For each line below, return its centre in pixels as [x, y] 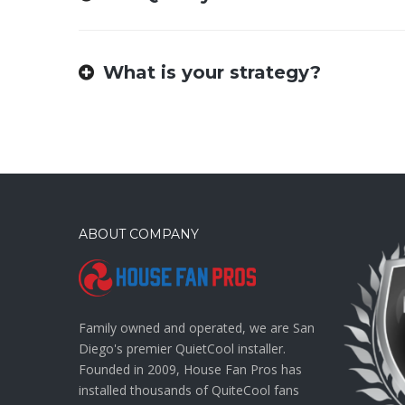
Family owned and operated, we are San [197, 328]
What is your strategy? [212, 73]
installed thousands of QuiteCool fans [189, 391]
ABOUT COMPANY [139, 235]
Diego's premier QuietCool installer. [182, 349]
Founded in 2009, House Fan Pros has [190, 370]
